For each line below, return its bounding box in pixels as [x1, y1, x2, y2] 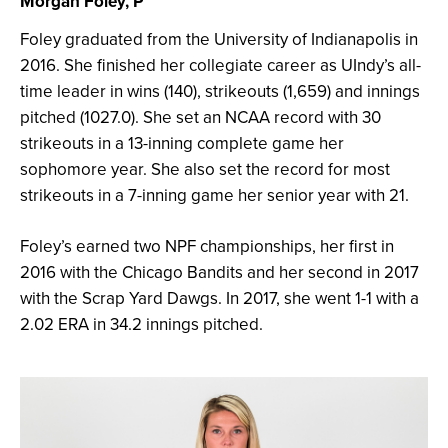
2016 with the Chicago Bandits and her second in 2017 [20, 260, 419, 285]
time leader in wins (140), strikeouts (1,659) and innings [20, 79, 420, 104]
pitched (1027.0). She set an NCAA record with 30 [20, 105, 381, 130]
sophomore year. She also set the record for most [20, 157, 390, 182]
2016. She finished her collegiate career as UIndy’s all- [20, 53, 421, 78]
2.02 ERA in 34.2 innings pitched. [20, 312, 263, 337]
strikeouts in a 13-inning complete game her [20, 131, 344, 156]
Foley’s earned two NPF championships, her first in [20, 234, 394, 259]
